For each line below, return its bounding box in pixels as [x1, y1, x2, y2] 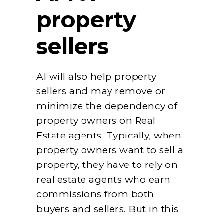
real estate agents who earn [36, 173, 171, 185]
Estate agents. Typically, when [36, 129, 181, 141]
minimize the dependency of [36, 100, 177, 111]
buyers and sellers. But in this [36, 203, 179, 215]
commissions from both [36, 188, 154, 200]
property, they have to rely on [36, 159, 178, 170]
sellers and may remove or [36, 85, 165, 97]
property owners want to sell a [36, 144, 183, 156]
